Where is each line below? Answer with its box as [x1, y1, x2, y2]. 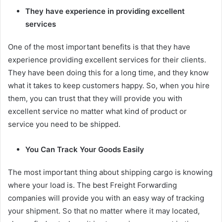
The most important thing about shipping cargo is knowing [8, 167, 213, 177]
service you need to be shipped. [8, 119, 120, 129]
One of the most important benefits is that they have [8, 42, 190, 52]
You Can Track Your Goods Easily [25, 145, 144, 154]
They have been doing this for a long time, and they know [8, 68, 209, 77]
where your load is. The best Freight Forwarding [8, 180, 177, 190]
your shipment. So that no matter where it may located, [8, 206, 200, 216]
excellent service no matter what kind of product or [8, 107, 187, 116]
